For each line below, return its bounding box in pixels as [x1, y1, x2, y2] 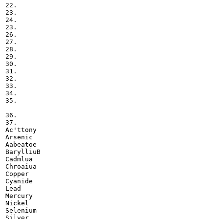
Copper [5, 170, 29, 177]
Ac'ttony [5, 126, 37, 133]
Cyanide [5, 177, 33, 185]
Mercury [5, 192, 33, 199]
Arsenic [5, 133, 33, 141]
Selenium [5, 206, 37, 214]
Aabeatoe [5, 140, 37, 148]
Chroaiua [5, 162, 37, 170]
